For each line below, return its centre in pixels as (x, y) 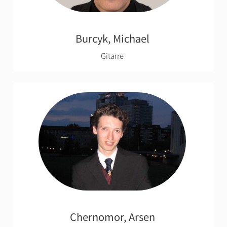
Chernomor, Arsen (112, 216)
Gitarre (112, 56)
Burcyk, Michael (112, 39)
